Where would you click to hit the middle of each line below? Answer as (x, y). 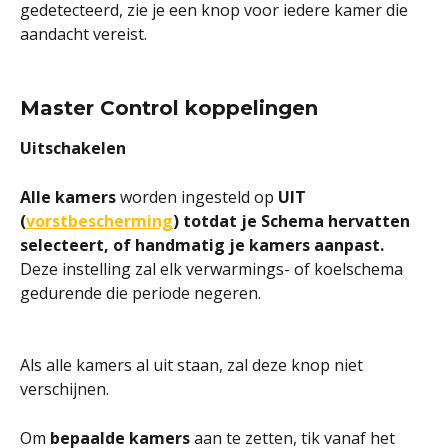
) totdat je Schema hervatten (293, 220)
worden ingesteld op (199, 196)
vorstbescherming (99, 220)
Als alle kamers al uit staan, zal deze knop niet (193, 365)
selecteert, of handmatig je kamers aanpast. (204, 244)
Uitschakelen (73, 147)
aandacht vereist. (83, 33)
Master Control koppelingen (169, 107)
